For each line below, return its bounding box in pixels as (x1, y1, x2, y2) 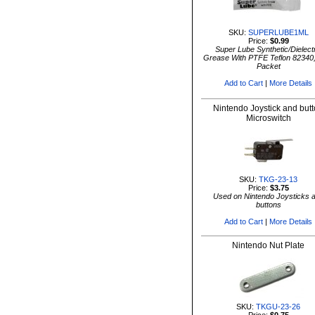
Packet (256, 62, 281, 70)
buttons (255, 200, 281, 209)
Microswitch (245, 113, 291, 123)
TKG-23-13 (259, 175, 297, 184)
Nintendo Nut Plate (232, 240, 304, 250)
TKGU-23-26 (256, 302, 300, 311)
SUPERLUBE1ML (247, 28, 309, 37)
